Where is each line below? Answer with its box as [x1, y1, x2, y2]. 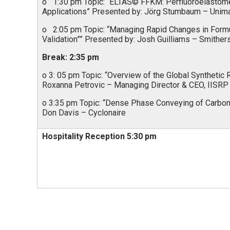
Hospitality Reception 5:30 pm [42, 131, 157, 141]
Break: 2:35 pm [42, 52, 99, 62]
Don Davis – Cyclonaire [42, 108, 126, 118]
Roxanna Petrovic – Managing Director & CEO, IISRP [42, 80, 228, 90]
